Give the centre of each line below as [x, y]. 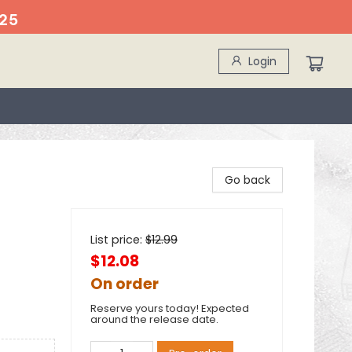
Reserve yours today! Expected [170, 308]
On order [125, 284]
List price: [118, 240]
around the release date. [154, 319]
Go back [247, 180]
